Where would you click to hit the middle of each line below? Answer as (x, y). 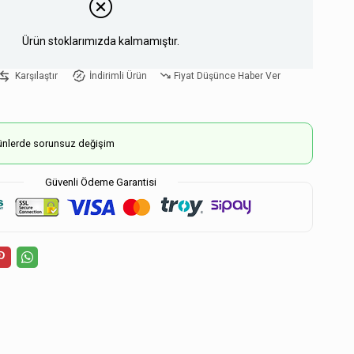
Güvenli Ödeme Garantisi (101, 182)
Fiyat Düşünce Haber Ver (227, 76)
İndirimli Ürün (118, 76)
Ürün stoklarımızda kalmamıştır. (101, 41)
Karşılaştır (37, 76)
